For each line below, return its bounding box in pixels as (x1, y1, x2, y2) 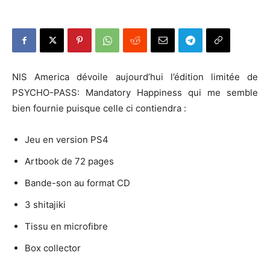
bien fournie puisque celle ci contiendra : (12, 102, 186, 114)
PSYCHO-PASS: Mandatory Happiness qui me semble (12, 87, 258, 98)
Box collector (25, 242, 81, 254)
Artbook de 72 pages (25, 155, 114, 167)
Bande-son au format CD (25, 177, 130, 189)
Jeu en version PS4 (25, 134, 108, 145)
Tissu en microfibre (25, 221, 108, 232)
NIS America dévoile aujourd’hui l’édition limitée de (12, 71, 258, 83)
